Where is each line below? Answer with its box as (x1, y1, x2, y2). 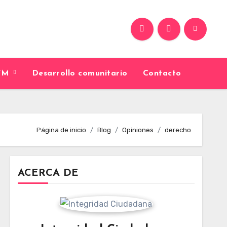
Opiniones (122, 126, 154, 134)
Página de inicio (36, 126, 86, 134)
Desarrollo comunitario (31, 69, 128, 78)
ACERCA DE (17, 168, 79, 178)
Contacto (142, 69, 181, 78)
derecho (165, 126, 191, 134)
